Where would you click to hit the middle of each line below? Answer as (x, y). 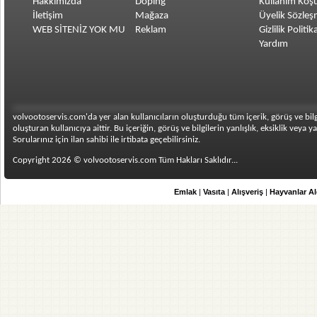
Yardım (273, 44)
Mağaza (152, 16)
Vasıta (214, 192)
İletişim (48, 16)
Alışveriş (248, 192)
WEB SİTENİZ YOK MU (79, 30)
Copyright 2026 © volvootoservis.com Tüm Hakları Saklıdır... (125, 161)
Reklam (151, 30)
